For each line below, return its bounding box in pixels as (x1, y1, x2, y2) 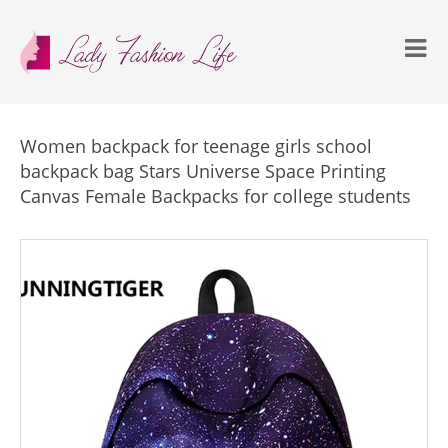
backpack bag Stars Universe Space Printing (20, 159, 386, 183)
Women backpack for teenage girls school (20, 134, 372, 158)
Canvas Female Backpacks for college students (20, 184, 411, 208)
